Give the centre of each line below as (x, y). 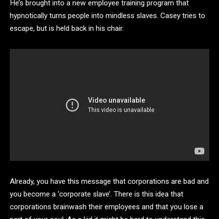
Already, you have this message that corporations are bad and (109, 181)
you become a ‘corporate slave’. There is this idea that (97, 194)
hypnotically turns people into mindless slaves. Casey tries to (108, 16)
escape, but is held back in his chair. (67, 29)
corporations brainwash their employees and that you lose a (107, 207)
